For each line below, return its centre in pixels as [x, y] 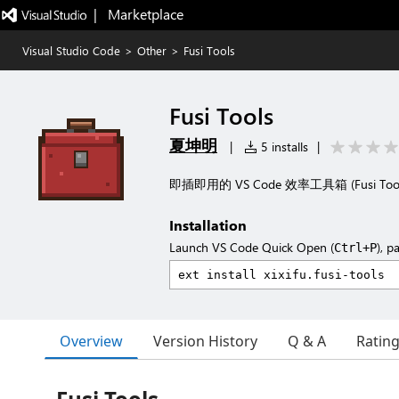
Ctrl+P [355, 248]
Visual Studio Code [71, 50]
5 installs [283, 147]
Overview [91, 341]
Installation [208, 225]
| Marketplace [138, 14]
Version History [205, 341]
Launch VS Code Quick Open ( [252, 247]
